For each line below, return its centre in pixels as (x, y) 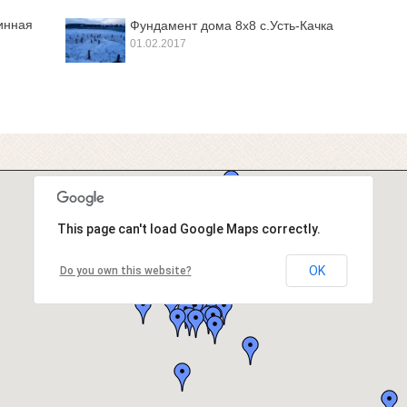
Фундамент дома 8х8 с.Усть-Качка (232, 25)
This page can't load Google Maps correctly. (189, 228)
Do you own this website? (125, 270)
